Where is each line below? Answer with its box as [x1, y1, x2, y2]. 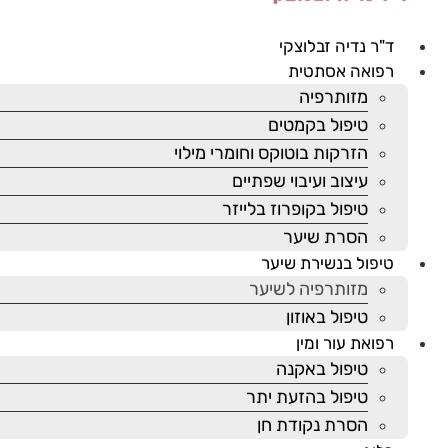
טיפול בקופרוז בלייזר [222, 198, 368, 220]
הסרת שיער [283, 226, 368, 248]
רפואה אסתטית [288, 61, 394, 81]
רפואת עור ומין [296, 333, 394, 353]
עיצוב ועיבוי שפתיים [232, 170, 368, 192]
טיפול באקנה [276, 358, 368, 380]
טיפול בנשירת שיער [261, 253, 394, 273]
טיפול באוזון [286, 306, 368, 328]
